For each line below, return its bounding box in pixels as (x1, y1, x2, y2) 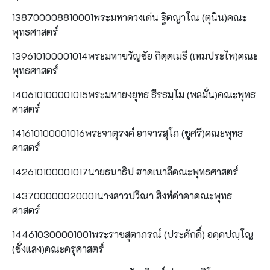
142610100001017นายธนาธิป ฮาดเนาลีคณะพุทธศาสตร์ (12, 165, 238, 178)
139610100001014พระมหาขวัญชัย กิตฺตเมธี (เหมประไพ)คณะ (12, 49, 258, 62)
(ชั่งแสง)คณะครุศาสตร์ (12, 242, 104, 255)
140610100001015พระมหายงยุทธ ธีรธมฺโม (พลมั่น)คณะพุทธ (12, 87, 256, 101)
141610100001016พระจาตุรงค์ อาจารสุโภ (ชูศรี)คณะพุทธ (12, 126, 243, 139)
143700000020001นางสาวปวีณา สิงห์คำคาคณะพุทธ (12, 189, 232, 202)
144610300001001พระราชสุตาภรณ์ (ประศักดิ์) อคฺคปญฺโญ (12, 227, 253, 240)
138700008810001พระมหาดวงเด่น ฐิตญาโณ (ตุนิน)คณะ (12, 10, 247, 24)
